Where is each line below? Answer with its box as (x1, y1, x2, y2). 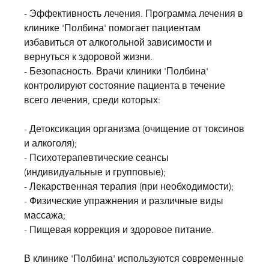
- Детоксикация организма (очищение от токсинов (24, 122, 244, 134)
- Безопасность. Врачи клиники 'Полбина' (24, 65, 208, 77)
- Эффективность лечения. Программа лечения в (24, 7, 243, 19)
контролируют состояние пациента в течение (24, 79, 225, 91)
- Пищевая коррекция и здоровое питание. (24, 223, 214, 235)
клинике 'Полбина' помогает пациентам (24, 22, 201, 34)
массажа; (24, 209, 65, 221)
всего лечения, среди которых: (24, 94, 160, 106)
